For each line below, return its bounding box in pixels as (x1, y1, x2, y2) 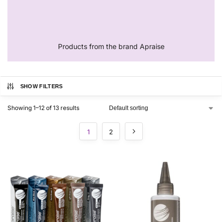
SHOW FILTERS (20, 83, 63, 90)
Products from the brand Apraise (57, 42, 165, 51)
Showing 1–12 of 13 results (7, 104, 79, 112)
